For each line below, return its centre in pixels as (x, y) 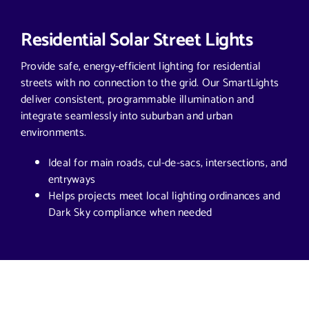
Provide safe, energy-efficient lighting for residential (141, 67)
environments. (53, 133)
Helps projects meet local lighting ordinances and (164, 197)
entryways (72, 180)
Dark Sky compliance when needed (130, 213)
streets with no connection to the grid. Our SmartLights (150, 83)
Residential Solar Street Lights (137, 41)
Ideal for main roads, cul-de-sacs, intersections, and (168, 163)
